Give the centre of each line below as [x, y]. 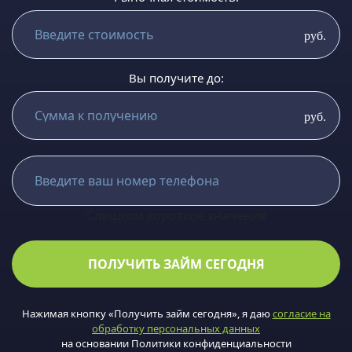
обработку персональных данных [176, 329]
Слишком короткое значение [176, 216]
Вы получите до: [176, 78]
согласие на [301, 314]
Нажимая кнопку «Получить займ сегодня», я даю [147, 314]
